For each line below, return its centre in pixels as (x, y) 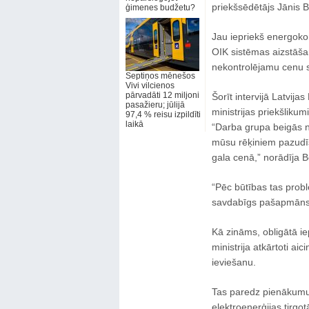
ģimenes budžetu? (160, 8)
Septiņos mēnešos (160, 76)
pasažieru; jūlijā (155, 105)
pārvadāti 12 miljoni (162, 95)
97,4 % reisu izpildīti (163, 114)
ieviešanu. (233, 262)
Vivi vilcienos (150, 86)
